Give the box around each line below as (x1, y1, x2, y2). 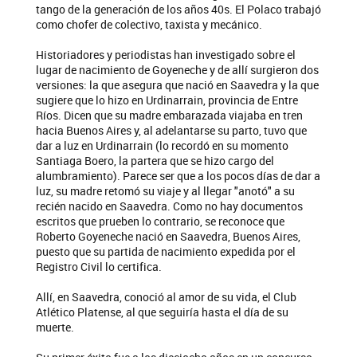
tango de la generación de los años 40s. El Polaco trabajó (36, 2, 321, 18)
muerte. (36, 320, 74, 335)
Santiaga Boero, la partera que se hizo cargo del (36, 153, 274, 169)
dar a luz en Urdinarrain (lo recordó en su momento (36, 138, 288, 154)
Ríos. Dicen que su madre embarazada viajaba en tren (36, 108, 303, 124)
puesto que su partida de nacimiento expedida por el (36, 244, 296, 260)
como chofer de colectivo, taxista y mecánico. (36, 17, 262, 33)
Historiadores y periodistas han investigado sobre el (36, 47, 296, 63)
